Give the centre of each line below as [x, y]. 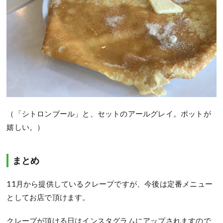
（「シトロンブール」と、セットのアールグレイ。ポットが [109, 114]
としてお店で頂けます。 [48, 197]
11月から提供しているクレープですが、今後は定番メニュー [110, 184]
